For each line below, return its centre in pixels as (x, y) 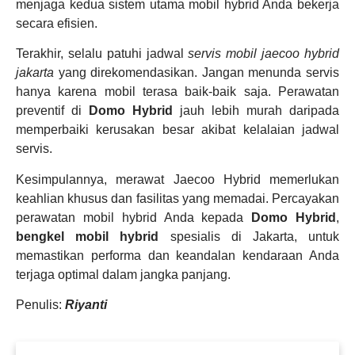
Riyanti (86, 305)
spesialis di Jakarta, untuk (249, 236)
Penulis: (40, 305)
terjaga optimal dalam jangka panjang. (123, 274)
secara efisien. (57, 23)
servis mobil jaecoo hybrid (264, 54)
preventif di (52, 111)
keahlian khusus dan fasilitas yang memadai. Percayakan (177, 198)
